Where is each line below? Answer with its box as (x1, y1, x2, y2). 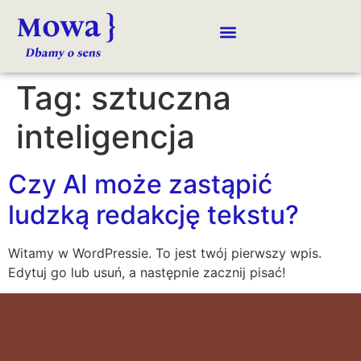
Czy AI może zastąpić (8, 168, 272, 200)
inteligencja (16, 117, 195, 156)
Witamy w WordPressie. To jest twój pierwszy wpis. (8, 245, 322, 261)
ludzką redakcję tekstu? (8, 199, 299, 230)
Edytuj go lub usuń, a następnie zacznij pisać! (8, 264, 285, 280)
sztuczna (91, 78, 231, 118)
